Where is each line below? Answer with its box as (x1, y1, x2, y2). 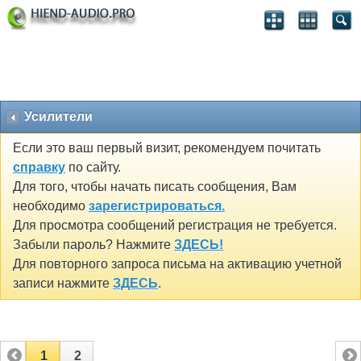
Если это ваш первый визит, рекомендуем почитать (13, 141, 321, 156)
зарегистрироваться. (89, 199, 225, 214)
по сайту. (65, 160, 121, 175)
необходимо (13, 199, 89, 214)
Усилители (24, 110, 93, 123)
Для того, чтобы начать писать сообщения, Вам (13, 180, 297, 194)
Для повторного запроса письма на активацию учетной (13, 257, 342, 272)
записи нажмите (13, 276, 113, 291)
